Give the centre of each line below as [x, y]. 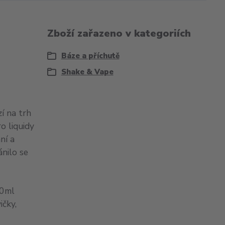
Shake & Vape [87, 72]
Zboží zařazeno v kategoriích [119, 33]
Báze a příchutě [90, 56]
